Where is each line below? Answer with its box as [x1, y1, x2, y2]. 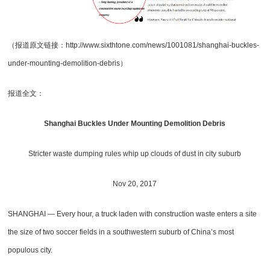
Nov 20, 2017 [113, 179, 157, 188]
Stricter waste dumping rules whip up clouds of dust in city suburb [28, 149, 242, 158]
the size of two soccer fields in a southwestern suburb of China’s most [8, 227, 234, 236]
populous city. [8, 245, 53, 254]
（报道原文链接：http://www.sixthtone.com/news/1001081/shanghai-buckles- [8, 40, 260, 49]
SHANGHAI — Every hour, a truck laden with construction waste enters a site [8, 209, 257, 218]
